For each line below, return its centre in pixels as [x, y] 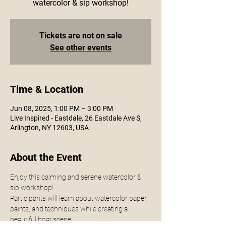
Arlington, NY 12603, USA [49, 128]
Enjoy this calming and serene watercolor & [77, 177]
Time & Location [47, 89]
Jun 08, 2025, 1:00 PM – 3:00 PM [62, 108]
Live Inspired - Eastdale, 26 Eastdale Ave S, [76, 118]
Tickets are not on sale [81, 36]
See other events [81, 48]
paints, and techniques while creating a [70, 209]
